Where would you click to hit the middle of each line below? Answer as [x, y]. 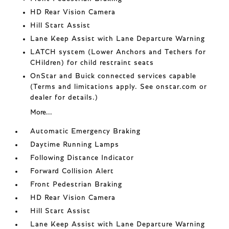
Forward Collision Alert [72, 171]
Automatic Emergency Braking [86, 131]
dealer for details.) [64, 98]
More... [41, 112]
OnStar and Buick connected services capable [113, 76]
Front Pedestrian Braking [76, 185]
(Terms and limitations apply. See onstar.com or [119, 87]
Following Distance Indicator [82, 158]
